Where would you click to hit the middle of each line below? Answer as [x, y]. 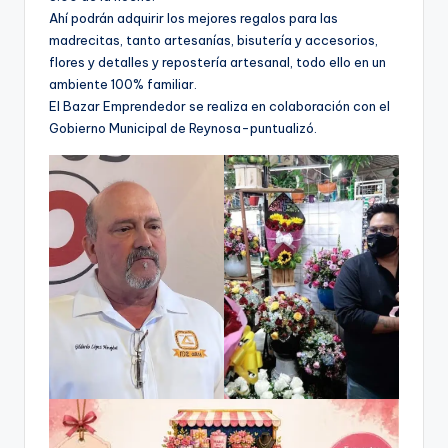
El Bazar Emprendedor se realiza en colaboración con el [219, 106]
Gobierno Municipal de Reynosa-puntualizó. [183, 128]
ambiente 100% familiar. [123, 84]
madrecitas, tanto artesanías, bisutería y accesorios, [213, 40]
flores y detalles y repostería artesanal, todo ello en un [217, 62]
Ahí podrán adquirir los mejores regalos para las [193, 18]
